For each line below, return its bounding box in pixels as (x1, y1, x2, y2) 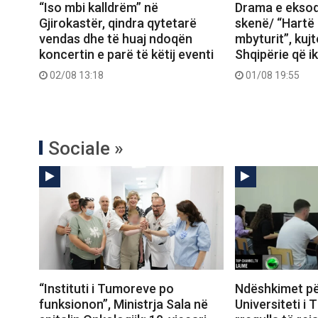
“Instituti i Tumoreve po (39, 281, 174, 297)
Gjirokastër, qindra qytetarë (39, 15, 197, 31)
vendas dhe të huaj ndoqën (39, 31, 192, 46)
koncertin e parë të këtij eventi (39, 46, 214, 62)
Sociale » (48, 137, 124, 159)
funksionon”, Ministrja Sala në (39, 297, 208, 312)
